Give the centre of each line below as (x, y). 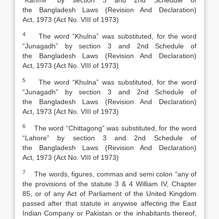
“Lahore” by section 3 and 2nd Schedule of (109, 138)
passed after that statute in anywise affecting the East (109, 203)
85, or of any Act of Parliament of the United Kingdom (109, 194)
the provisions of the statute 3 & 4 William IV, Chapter (109, 184)
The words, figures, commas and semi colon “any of (111, 174)
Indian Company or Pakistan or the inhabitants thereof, (109, 213)
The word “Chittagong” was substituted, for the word (111, 128)
